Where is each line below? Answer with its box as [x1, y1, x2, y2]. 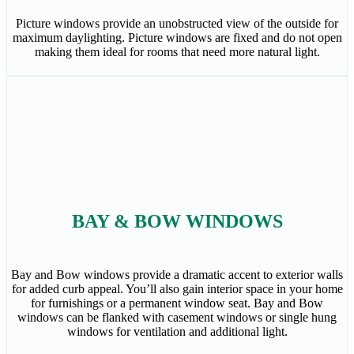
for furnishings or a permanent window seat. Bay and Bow [31, 296, 323, 311]
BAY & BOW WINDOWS [71, 211, 283, 232]
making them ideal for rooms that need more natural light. [34, 45, 320, 59]
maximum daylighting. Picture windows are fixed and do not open [12, 31, 342, 45]
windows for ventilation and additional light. [66, 325, 288, 339]
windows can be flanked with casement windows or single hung [17, 311, 337, 325]
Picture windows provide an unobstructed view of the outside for [16, 17, 338, 31]
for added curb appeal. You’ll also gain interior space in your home [11, 282, 343, 296]
